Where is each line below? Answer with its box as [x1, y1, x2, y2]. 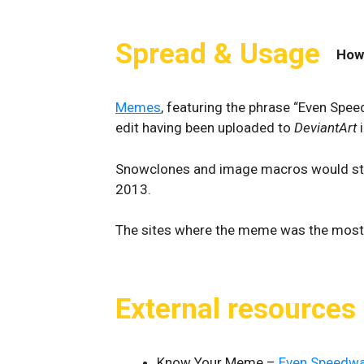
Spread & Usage [115, 37, 320, 71]
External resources [115, 292, 356, 326]
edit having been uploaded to [115, 119, 294, 136]
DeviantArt [294, 119, 357, 136]
